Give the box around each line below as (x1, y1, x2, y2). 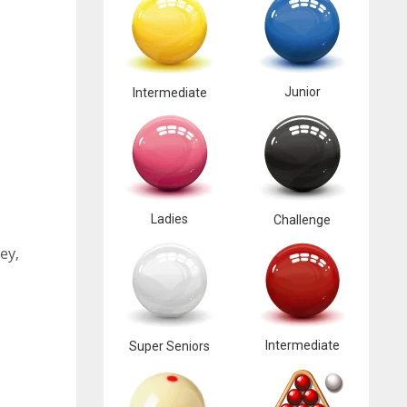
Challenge (273, 213, 332, 227)
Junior (283, 84, 321, 99)
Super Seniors (129, 339, 211, 353)
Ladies (151, 212, 189, 226)
